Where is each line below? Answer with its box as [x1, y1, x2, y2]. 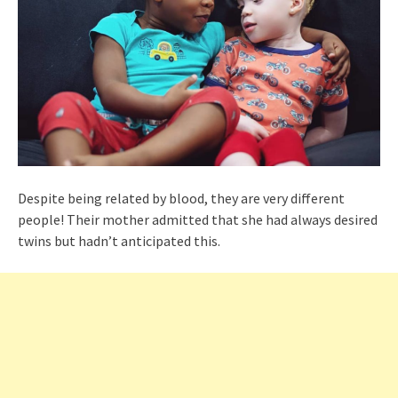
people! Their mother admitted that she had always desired [18, 210, 378, 228]
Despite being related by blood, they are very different [18, 188, 345, 207]
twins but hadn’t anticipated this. [18, 231, 220, 250]
